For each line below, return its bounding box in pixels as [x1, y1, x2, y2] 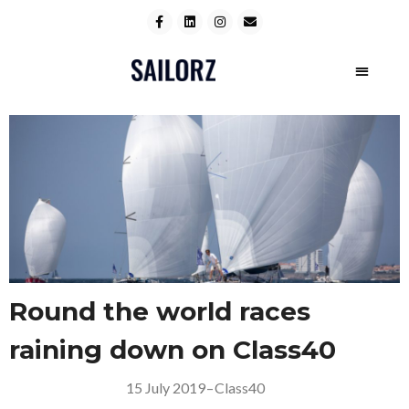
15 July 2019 [126, 379, 205, 396]
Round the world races [9, 296, 310, 327]
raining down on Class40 [9, 334, 336, 365]
